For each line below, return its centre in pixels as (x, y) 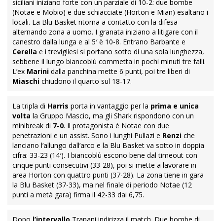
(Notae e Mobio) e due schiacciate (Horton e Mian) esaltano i (110, 12)
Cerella (25, 52)
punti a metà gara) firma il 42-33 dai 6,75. (78, 195)
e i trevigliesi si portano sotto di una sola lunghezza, (121, 52)
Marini (38, 72)
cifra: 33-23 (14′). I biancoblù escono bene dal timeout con (105, 155)
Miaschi (26, 81)
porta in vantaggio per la (110, 106)
